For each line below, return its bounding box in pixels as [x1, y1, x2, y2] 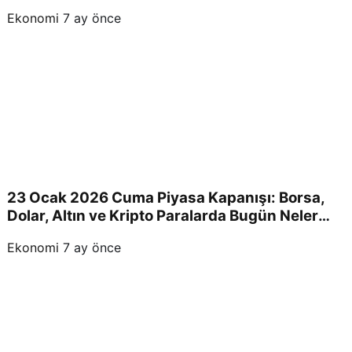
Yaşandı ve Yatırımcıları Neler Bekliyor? [7, 225, 287, 244]
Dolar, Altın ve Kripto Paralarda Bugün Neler [7, 207, 318, 225]
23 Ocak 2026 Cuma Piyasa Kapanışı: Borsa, [7, 189, 325, 207]
